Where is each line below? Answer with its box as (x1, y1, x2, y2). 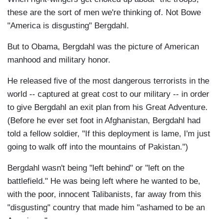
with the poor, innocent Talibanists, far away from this (7, 190, 201, 199)
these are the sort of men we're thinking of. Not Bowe (7, 8, 201, 18)
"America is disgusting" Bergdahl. (7, 21, 129, 31)
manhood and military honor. (7, 55, 110, 65)
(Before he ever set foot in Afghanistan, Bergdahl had (7, 116, 200, 126)
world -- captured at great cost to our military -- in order (7, 89, 209, 99)
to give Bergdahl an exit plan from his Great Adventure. (7, 103, 208, 112)
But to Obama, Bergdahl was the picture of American (7, 42, 199, 52)
